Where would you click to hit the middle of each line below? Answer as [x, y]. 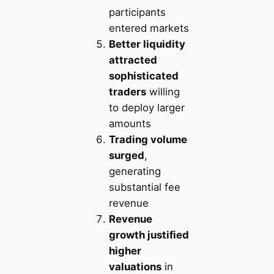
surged [126, 155]
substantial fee [144, 187]
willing [163, 91]
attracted [133, 60]
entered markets [149, 28]
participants [137, 12]
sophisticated [143, 76]
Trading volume [148, 139]
